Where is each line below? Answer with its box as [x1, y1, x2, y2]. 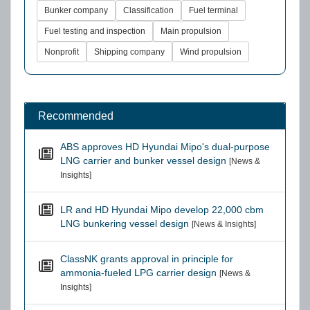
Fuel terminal [189, 6, 238, 15]
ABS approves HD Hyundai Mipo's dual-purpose [60, 141, 270, 152]
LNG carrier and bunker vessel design [60, 155, 226, 166]
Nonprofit [44, 47, 79, 57]
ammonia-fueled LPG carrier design [60, 267, 217, 278]
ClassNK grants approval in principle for [60, 253, 233, 264]
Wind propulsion [180, 47, 241, 57]
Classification [123, 6, 174, 15]
